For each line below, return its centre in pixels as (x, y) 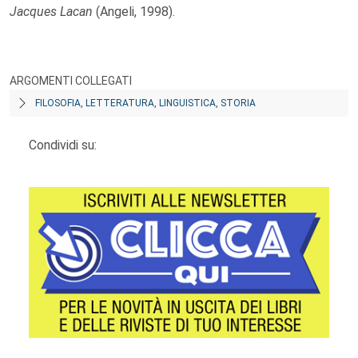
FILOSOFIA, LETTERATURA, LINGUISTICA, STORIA (145, 103)
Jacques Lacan (53, 12)
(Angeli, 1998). (135, 12)
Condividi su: (63, 145)
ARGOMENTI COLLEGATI (71, 81)
